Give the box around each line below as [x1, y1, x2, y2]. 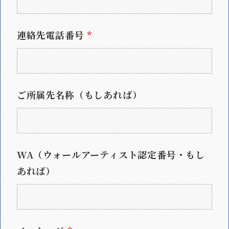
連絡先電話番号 [16, 28, 87, 41]
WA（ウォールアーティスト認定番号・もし [16, 148, 205, 161]
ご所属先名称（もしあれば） [16, 88, 142, 101]
